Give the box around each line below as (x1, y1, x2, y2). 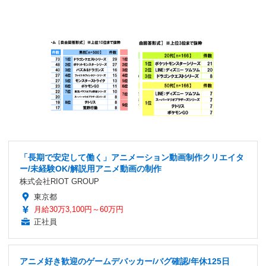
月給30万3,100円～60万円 (34, 204, 123, 214)
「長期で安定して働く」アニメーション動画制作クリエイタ (20, 152, 244, 162)
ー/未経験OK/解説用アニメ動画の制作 (20, 163, 161, 173)
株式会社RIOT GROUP (20, 176, 99, 186)
